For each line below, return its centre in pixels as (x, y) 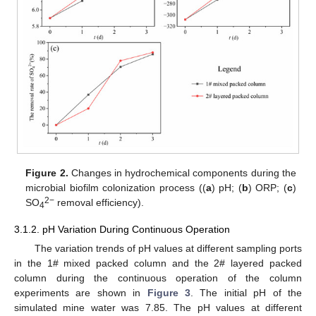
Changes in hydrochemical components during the (182, 173)
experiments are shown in (81, 293)
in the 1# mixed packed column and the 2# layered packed (158, 263)
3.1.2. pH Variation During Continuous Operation (122, 230)
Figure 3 (169, 293)
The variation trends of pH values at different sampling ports (168, 249)
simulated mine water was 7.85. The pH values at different (158, 308)
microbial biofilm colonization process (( (116, 188)
